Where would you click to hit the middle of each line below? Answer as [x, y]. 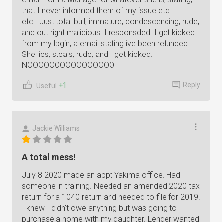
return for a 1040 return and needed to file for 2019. [111, 197]
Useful [46, 85]
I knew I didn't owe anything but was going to [99, 208]
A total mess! [49, 157]
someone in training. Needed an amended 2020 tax [111, 186]
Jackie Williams [56, 128]
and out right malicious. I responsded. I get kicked [108, 32]
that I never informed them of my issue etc [96, 11]
